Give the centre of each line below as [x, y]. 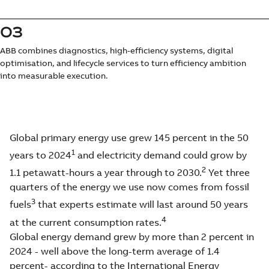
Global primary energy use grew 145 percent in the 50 [129, 137]
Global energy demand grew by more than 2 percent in [132, 236]
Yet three [228, 173]
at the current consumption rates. [86, 222]
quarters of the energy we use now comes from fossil [129, 187]
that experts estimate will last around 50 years [142, 204]
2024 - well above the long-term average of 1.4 [115, 251]
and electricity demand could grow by [161, 155]
